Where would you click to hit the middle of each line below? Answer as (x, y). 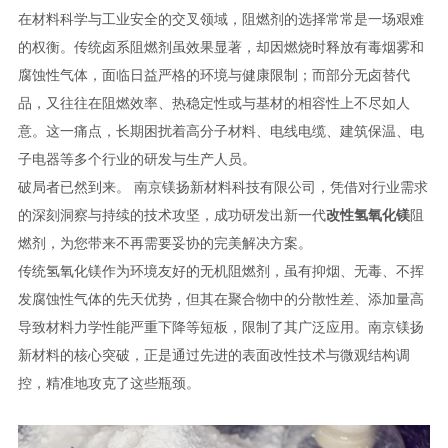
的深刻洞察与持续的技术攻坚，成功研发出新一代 (171, 214)
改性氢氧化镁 (367, 214)
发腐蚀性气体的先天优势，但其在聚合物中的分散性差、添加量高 (220, 298)
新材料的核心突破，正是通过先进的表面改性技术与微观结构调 (213, 354)
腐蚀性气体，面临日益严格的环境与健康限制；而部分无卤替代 (213, 74)
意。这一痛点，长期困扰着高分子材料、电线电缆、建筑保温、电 (220, 130)
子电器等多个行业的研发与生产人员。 (136, 158)
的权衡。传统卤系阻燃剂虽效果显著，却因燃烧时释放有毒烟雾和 (220, 46)
